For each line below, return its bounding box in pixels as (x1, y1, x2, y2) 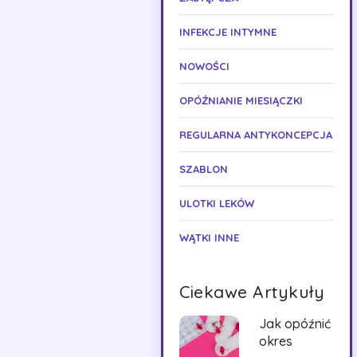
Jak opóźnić (259, 316, 331, 331)
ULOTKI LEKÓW (179, 197, 254, 210)
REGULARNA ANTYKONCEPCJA (179, 128, 332, 141)
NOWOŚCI (179, 60, 229, 73)
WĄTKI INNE (179, 231, 239, 244)
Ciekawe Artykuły (179, 281, 324, 302)
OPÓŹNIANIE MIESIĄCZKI (179, 94, 303, 107)
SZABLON (179, 163, 228, 175)
